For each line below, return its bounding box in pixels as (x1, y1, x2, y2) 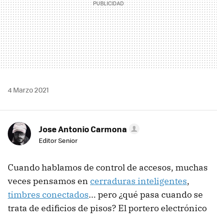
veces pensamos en (8, 175, 90, 186)
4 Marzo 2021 (8, 84, 49, 94)
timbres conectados (8, 188, 89, 200)
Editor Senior (39, 135, 77, 145)
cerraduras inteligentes (90, 175, 187, 186)
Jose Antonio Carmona (39, 123, 127, 135)
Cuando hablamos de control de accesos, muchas (8, 161, 208, 173)
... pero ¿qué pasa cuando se (89, 188, 203, 200)
